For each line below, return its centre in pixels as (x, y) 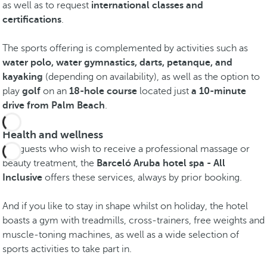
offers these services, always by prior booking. (142, 178)
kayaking (23, 77)
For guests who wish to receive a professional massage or (126, 149)
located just (164, 91)
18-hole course (103, 91)
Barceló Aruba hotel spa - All (161, 163)
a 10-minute (219, 91)
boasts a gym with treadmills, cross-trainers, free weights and (133, 221)
